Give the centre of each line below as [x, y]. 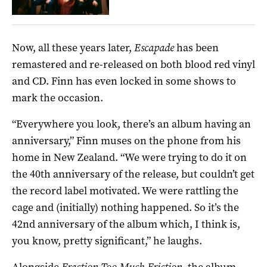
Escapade [154, 48]
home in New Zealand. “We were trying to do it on [129, 158]
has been [196, 48]
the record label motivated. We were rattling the [125, 191]
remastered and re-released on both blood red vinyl [133, 65]
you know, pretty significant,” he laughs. [107, 241]
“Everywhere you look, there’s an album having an [131, 124]
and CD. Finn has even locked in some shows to [124, 81]
